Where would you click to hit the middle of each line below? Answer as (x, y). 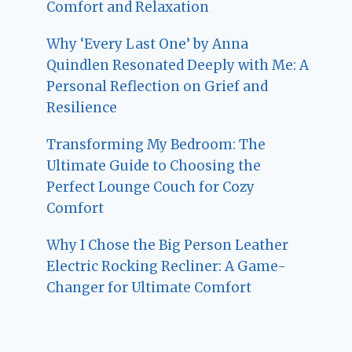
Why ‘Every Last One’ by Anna (148, 44)
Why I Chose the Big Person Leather (168, 246)
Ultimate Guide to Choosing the (154, 166)
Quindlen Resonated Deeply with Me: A (178, 66)
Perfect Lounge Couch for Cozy (151, 187)
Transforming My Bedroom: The (156, 145)
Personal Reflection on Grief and (158, 87)
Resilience (82, 108)
